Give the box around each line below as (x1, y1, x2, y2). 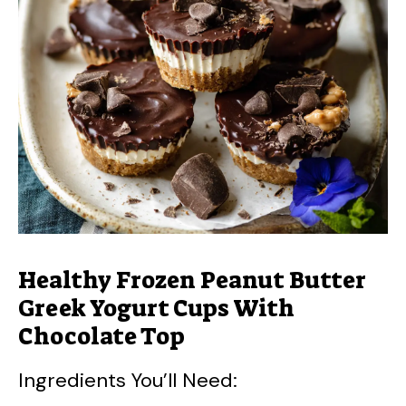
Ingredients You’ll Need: (18, 367, 237, 394)
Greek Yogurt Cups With (18, 293, 295, 324)
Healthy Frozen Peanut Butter (18, 265, 366, 296)
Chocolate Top (18, 321, 185, 353)
